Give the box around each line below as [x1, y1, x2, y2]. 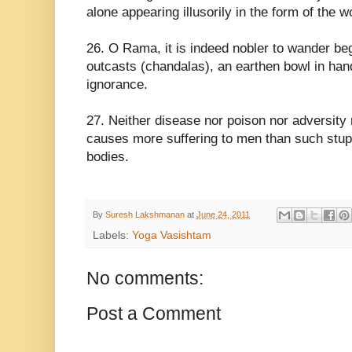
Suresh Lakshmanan [105, 209, 185, 219]
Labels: [93, 229, 132, 242]
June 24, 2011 [196, 209, 250, 219]
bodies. [86, 148, 129, 164]
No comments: [86, 268, 203, 289]
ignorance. [86, 76, 148, 92]
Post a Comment [86, 303, 221, 324]
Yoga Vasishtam [132, 229, 211, 242]
